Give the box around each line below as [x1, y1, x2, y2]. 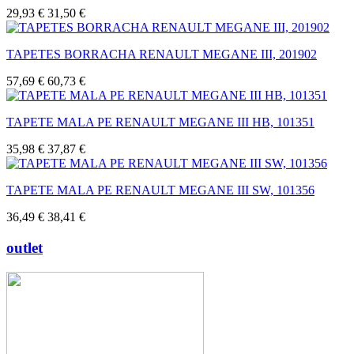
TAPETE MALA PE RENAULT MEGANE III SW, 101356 [6, 183, 314, 198]
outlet [6, 239, 43, 256]
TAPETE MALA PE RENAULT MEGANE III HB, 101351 [6, 115, 314, 130]
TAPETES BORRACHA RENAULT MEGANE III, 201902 [6, 47, 317, 62]
